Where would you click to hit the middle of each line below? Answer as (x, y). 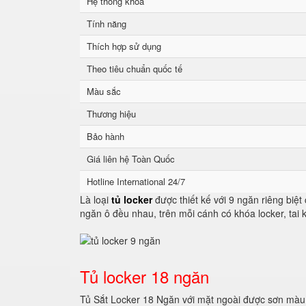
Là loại (96, 199)
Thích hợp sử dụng (124, 46)
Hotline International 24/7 (136, 181)
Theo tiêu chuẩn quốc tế (135, 69)
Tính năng (107, 24)
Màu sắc (104, 91)
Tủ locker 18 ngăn (144, 276)
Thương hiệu (111, 114)
